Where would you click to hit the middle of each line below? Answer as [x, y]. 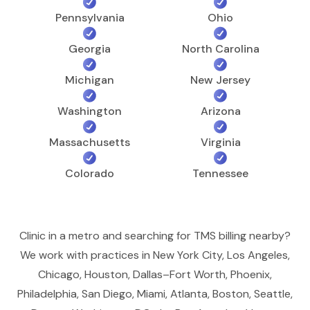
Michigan [90, 80]
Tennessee [220, 173]
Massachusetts [90, 142]
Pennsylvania [90, 17]
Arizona [220, 111]
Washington [90, 111]
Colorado [90, 173]
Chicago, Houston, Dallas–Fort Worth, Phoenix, [155, 274]
